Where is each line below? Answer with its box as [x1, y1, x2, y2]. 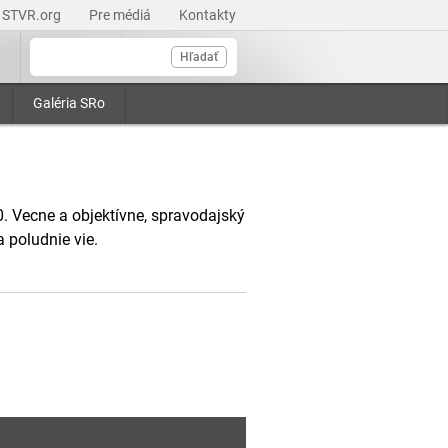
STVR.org [2, 7, 64, 23]
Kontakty [179, 7, 236, 23]
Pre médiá [89, 7, 154, 23]
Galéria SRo [33, 95, 105, 111]
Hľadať [180, 50, 218, 64]
